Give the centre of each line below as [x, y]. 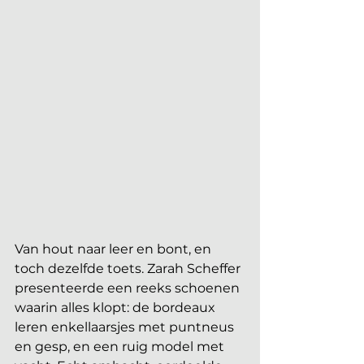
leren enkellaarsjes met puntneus [126, 327]
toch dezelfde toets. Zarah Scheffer [129, 268]
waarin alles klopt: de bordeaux [117, 307]
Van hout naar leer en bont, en [115, 249]
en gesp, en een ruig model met [121, 346]
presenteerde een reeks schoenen [129, 288]
